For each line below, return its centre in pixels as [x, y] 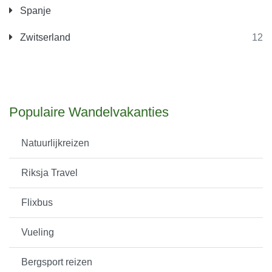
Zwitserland [44, 38]
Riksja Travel [49, 173]
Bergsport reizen [57, 262]
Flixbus [37, 203]
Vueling [38, 233]
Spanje [34, 11]
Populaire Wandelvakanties [89, 112]
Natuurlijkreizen [55, 143]
